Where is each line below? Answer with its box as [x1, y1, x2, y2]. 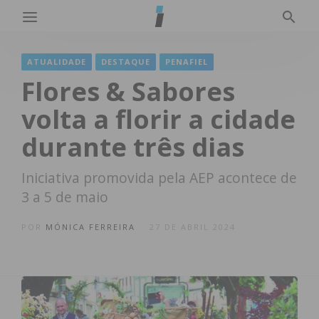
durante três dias [21, 130, 244, 164]
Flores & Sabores [21, 74, 235, 109]
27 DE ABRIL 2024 [150, 221, 236, 232]
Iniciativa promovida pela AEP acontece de [21, 168, 297, 187]
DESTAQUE [101, 56, 150, 67]
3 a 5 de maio [21, 187, 108, 206]
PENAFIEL [165, 56, 208, 67]
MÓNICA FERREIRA [46, 221, 135, 232]
